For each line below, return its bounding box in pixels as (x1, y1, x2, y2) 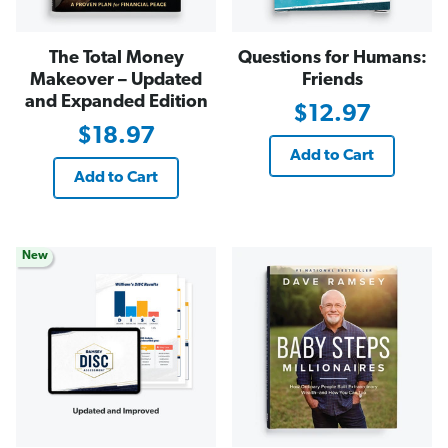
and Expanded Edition (24, 92, 208, 112)
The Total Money (48, 48, 184, 68)
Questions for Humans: (237, 48, 427, 68)
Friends (301, 70, 363, 90)
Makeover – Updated (30, 70, 202, 90)
